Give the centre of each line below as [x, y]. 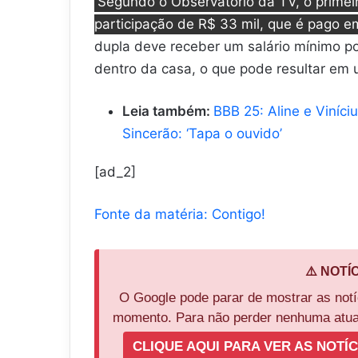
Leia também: [168, 111]
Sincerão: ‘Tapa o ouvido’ [202, 134]
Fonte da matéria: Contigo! [180, 215]
